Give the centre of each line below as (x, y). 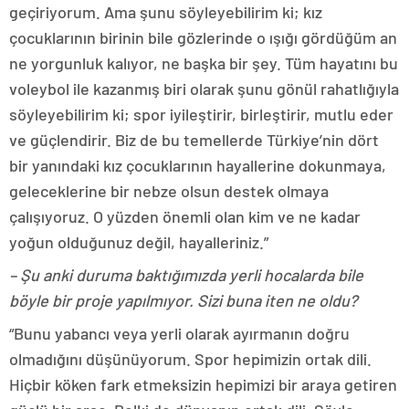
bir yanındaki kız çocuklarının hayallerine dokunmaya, (198, 166)
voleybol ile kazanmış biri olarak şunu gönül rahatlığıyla (204, 89)
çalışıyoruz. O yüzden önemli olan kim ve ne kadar (185, 217)
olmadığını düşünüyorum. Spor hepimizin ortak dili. (190, 359)
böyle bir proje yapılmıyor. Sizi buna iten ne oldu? (184, 301)
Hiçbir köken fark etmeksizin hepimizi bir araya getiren (203, 385)
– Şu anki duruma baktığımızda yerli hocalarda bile (186, 275)
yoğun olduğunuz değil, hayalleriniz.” (139, 242)
